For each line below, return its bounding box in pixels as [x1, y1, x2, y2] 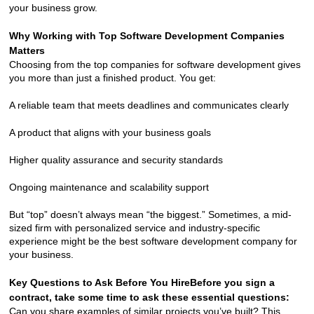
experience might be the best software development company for [8, 235, 297, 247]
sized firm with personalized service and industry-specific [8, 221, 260, 233]
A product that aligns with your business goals [8, 126, 211, 138]
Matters [8, 44, 45, 56]
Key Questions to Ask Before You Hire [8, 276, 190, 288]
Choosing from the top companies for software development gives [8, 58, 301, 70]
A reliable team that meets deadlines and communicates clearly [8, 99, 289, 111]
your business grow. [8, 1, 97, 13]
